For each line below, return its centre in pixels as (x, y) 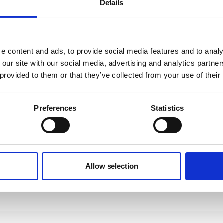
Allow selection (111, 166)
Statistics (167, 108)
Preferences (55, 108)
